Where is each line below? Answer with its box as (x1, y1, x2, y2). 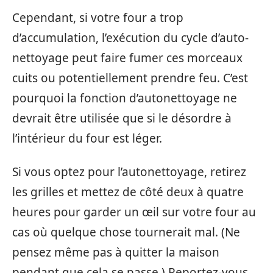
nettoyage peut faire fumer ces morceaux (12, 49, 243, 66)
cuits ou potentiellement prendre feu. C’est (12, 69, 248, 86)
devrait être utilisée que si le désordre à (12, 110, 232, 126)
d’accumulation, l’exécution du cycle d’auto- (12, 29, 249, 46)
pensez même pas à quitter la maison (12, 244, 219, 261)
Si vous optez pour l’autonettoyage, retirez (12, 164, 246, 180)
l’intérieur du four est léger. (12, 130, 162, 146)
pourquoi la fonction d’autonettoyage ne (12, 90, 237, 106)
